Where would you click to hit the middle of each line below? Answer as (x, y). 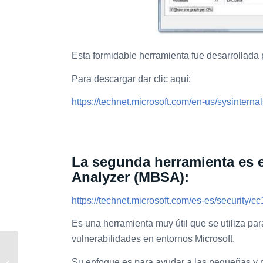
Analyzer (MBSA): (130, 177)
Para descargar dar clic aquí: (131, 79)
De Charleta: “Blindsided (62, 250)
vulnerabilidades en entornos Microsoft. (153, 239)
